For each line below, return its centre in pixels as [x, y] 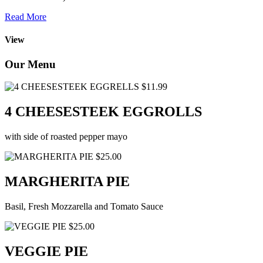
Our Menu [30, 64]
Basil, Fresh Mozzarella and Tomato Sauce [84, 206]
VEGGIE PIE [46, 251]
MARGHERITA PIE [67, 181]
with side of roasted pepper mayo [66, 137]
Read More [26, 17]
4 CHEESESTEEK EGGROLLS [103, 112]
